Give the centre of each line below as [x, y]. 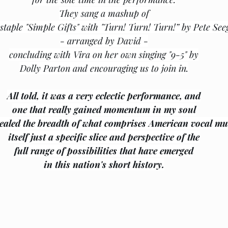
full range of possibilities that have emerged [104, 151]
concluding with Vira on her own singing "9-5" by [104, 54]
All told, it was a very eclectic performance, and [104, 96]
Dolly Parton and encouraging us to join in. [104, 68]
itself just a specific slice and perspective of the [104, 137]
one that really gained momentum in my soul [104, 109]
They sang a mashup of [104, 13]
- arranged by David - [104, 41]
